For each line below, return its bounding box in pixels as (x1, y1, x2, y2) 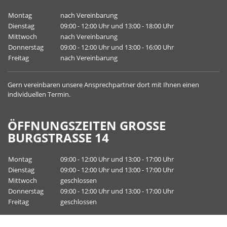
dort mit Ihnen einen (135, 80, 199, 89)
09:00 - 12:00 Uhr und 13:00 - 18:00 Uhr (59, 21, 174, 30)
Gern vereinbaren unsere (8, 80, 84, 89)
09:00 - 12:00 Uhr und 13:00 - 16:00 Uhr (59, 43, 174, 52)
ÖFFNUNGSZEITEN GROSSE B (8, 117, 166, 134)
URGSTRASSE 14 (8, 129, 95, 146)
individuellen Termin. (8, 90, 70, 99)
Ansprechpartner (84, 80, 135, 89)
